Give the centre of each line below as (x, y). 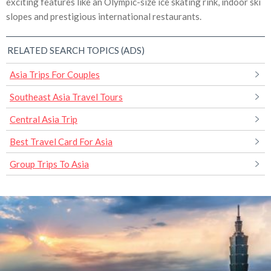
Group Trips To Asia (49, 164)
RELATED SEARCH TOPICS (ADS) (76, 51)
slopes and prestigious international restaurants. (104, 17)
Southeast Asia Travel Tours (66, 97)
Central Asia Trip (44, 119)
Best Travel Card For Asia (61, 142)
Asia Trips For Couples (55, 75)
